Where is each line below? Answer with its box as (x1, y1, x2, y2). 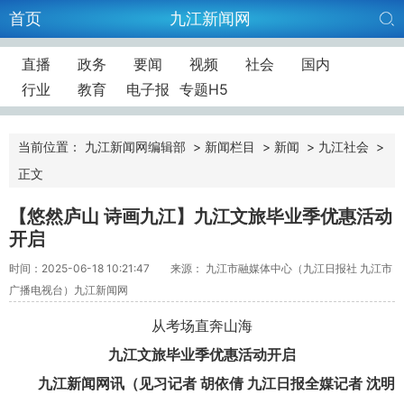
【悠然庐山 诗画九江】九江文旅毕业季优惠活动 (9, 206, 392, 227)
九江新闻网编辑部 (85, 139, 186, 154)
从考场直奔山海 (151, 316, 252, 335)
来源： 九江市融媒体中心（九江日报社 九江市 (170, 261, 392, 275)
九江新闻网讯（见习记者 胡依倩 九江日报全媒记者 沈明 (38, 373, 395, 392)
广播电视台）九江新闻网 (9, 282, 128, 297)
